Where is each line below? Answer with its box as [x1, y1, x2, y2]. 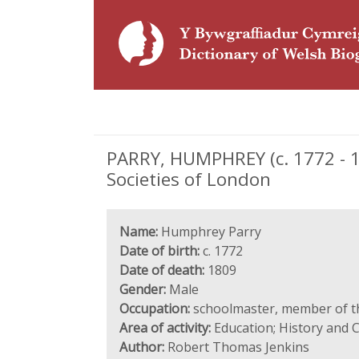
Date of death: [119, 261, 204, 279]
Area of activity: [119, 319, 211, 337]
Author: [119, 338, 164, 356]
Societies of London [107, 167, 271, 192]
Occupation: [119, 300, 190, 317]
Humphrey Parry [158, 223, 261, 240]
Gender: [119, 280, 166, 298]
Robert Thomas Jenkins [164, 338, 309, 356]
